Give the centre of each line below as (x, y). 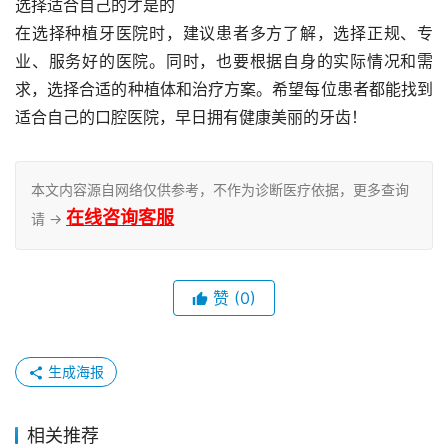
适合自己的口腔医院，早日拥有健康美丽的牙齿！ (191, 117)
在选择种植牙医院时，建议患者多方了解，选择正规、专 (224, 33)
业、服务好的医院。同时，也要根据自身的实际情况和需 (224, 61)
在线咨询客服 (120, 218)
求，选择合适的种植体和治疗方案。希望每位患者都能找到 (224, 89)
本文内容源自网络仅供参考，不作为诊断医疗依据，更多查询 (220, 190)
